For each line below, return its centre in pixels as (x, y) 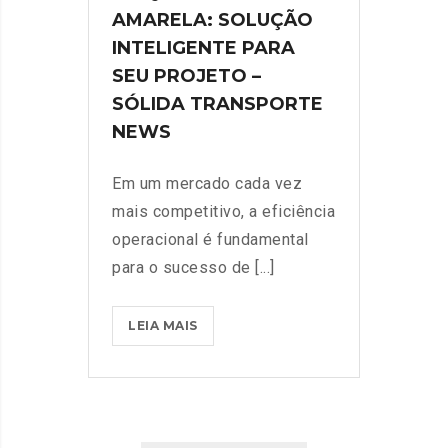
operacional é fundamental (210, 239)
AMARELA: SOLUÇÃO (212, 19)
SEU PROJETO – (186, 75)
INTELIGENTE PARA (203, 47)
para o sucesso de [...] (193, 267)
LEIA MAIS (163, 325)
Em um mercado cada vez (207, 183)
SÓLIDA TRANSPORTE (217, 103)
